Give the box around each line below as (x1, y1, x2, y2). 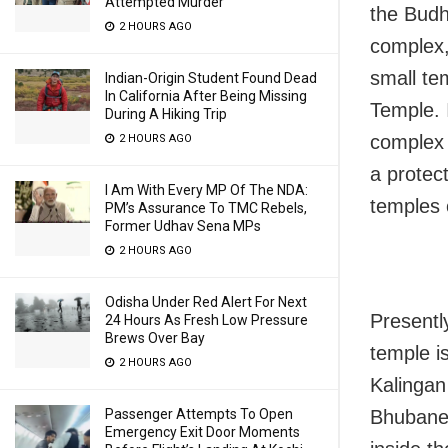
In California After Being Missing (105, 88, 307, 104)
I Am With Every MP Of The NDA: (105, 182, 308, 198)
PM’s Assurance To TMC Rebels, (105, 200, 307, 216)
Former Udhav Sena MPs (105, 218, 261, 234)
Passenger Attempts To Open (105, 406, 293, 422)
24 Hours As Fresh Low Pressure (105, 312, 308, 328)
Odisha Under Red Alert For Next (105, 294, 307, 310)
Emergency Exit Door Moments (105, 424, 300, 440)
